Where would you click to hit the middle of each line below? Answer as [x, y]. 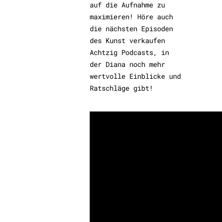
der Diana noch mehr [128, 64]
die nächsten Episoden [132, 28]
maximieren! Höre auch [132, 17]
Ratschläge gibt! [122, 88]
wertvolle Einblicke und [136, 76]
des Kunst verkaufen [128, 40]
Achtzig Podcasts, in [130, 52]
